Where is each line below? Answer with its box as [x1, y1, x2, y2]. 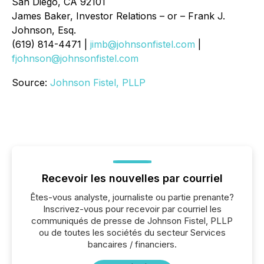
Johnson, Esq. [12, 24, 76, 36]
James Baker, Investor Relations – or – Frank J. [12, 10, 225, 22]
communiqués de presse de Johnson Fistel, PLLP [31, 215, 233, 226]
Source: [12, 77, 50, 88]
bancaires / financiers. [87, 239, 177, 250]
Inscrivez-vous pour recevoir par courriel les [42, 203, 222, 214]
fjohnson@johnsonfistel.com [12, 52, 138, 64]
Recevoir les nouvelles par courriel [41, 172, 223, 184]
